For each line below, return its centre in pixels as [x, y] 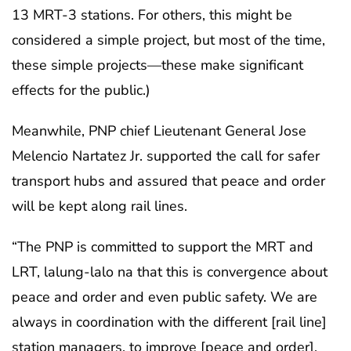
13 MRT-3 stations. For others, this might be [152, 14]
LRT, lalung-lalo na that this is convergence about [170, 271]
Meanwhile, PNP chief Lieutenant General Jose [159, 130]
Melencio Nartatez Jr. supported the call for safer [166, 156]
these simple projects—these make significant [157, 65]
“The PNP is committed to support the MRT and [163, 246]
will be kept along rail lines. [100, 206]
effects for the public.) [81, 90]
